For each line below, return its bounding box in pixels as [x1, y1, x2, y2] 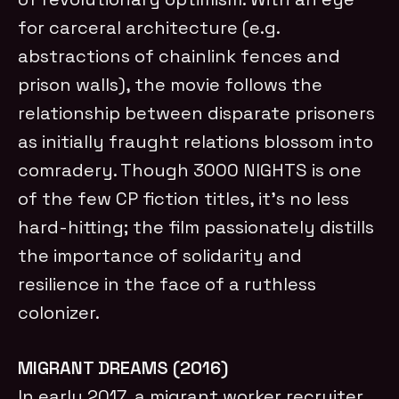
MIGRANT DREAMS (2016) [18, 355, 229, 379]
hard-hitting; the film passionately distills [18, 215, 375, 239]
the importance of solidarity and [18, 243, 303, 267]
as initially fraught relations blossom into [18, 129, 374, 153]
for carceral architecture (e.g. [18, 15, 281, 39]
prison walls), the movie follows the [18, 72, 323, 96]
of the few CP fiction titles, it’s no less [18, 186, 350, 210]
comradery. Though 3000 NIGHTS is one [18, 158, 362, 182]
